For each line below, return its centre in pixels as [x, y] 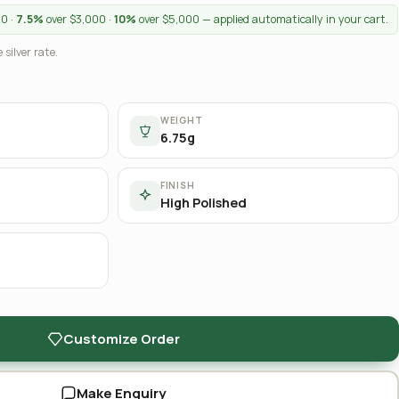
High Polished [204, 203]
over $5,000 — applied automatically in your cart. [262, 19]
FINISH [178, 185]
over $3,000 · [79, 19]
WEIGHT [182, 120]
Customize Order [121, 338]
